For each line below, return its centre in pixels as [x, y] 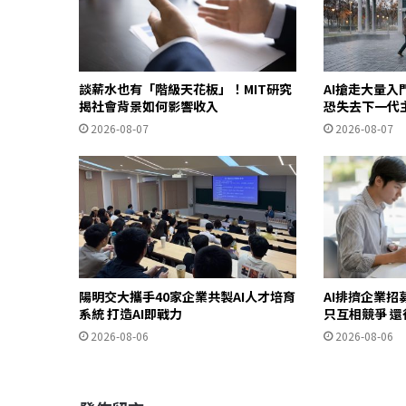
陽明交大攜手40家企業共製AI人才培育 [187, 296]
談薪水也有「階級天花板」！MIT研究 [185, 89]
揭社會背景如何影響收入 [149, 106]
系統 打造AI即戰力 [130, 313]
